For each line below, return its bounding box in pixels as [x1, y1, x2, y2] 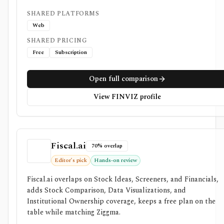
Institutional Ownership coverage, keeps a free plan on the [27, 196, 215, 206]
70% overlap [91, 141, 122, 150]
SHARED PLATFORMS [27, 9, 99, 18]
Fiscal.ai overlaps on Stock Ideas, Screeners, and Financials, [27, 174, 218, 184]
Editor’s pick [54, 156, 87, 164]
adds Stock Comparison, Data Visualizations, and [27, 185, 186, 195]
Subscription [55, 48, 87, 56]
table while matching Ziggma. [27, 207, 120, 217]
